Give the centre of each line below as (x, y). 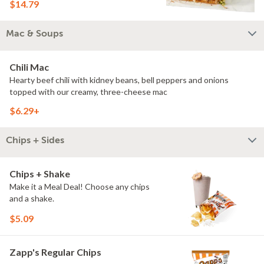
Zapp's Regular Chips (55, 252)
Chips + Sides (35, 140)
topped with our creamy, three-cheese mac (88, 92)
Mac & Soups (34, 34)
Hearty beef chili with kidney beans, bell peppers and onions (119, 80)
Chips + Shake (40, 174)
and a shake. (32, 198)
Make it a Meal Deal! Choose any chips (80, 187)
